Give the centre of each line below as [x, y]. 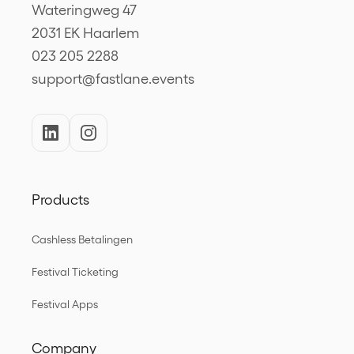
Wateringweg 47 [84, 10]
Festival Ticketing [75, 272]
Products [60, 200]
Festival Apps [65, 304]
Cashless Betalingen [82, 239]
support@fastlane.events [113, 79]
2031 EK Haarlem [85, 33]
